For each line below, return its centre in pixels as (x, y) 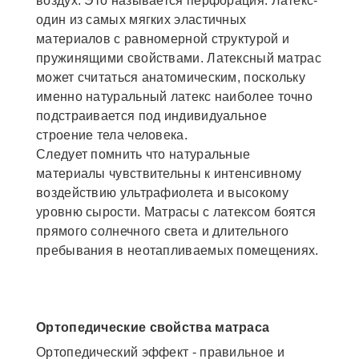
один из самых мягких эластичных (141, 20)
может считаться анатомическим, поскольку (171, 78)
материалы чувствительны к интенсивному (169, 174)
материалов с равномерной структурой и (163, 39)
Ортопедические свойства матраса (153, 328)
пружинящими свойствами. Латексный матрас (179, 58)
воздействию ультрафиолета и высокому (162, 193)
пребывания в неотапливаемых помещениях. (177, 251)
